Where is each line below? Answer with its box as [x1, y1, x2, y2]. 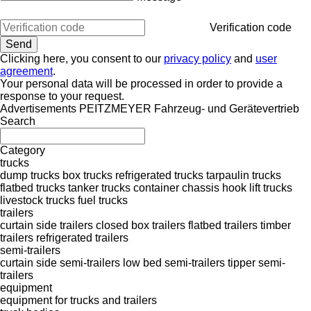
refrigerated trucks [115, 169, 203, 181]
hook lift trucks [222, 181, 292, 194]
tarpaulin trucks [206, 169, 281, 181]
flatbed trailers [188, 219, 258, 231]
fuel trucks [78, 194, 128, 206]
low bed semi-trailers [123, 256, 225, 269]
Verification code [210, 21, 292, 33]
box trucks [62, 169, 112, 181]
